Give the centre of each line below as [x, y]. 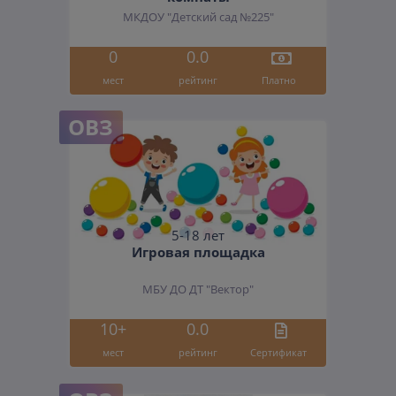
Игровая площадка [198, 252]
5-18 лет [198, 236]
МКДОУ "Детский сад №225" [198, 18]
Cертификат [279, 352]
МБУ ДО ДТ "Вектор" [198, 290]
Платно [278, 80]
